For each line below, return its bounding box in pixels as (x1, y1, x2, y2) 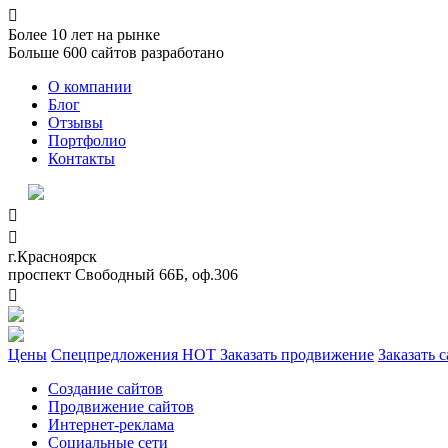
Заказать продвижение (220, 346, 374, 363)
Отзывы (48, 114, 103, 131)
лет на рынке (71, 26, 160, 43)
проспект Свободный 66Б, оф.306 (8, 266, 238, 283)
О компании (48, 78, 132, 95)
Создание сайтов (48, 380, 163, 397)
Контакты (48, 150, 115, 167)
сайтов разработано (91, 44, 224, 61)
